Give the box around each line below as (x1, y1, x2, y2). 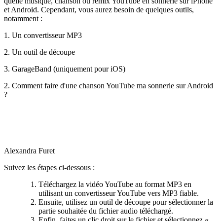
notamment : (4, 14, 42, 23)
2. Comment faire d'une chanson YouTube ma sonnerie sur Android (4, 81, 213, 90)
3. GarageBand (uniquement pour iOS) (4, 65, 125, 74)
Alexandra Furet (4, 147, 55, 155)
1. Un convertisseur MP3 (4, 31, 82, 40)
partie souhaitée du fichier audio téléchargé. (38, 207, 173, 216)
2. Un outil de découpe (4, 48, 75, 57)
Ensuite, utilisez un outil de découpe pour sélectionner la (38, 198, 213, 207)
